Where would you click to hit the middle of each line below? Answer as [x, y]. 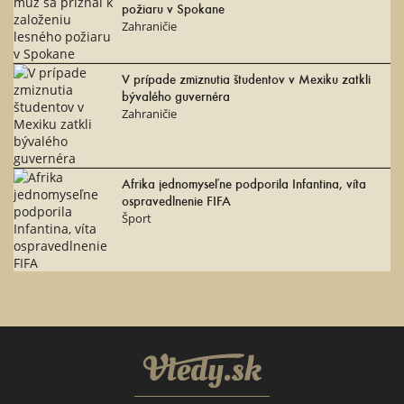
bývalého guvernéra [176, 96]
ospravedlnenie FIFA [176, 201]
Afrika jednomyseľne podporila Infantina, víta [244, 184]
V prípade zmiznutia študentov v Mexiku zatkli [246, 79]
